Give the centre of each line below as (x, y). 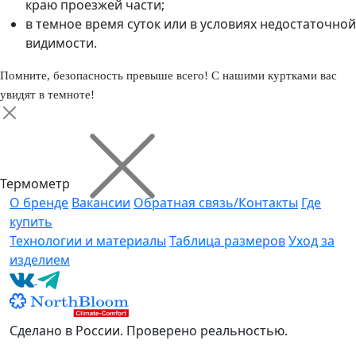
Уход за (311, 240)
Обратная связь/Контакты (216, 202)
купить (31, 221)
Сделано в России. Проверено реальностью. (149, 331)
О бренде (39, 202)
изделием (40, 259)
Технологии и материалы (88, 240)
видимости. (61, 43)
